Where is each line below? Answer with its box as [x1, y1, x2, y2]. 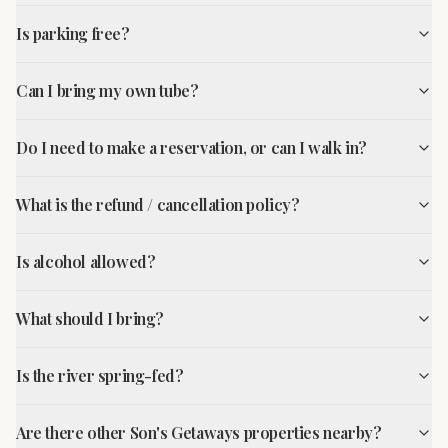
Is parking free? [16, 23, 130, 44]
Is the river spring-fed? [16, 365, 184, 386]
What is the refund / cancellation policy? [16, 194, 300, 215]
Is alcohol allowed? [16, 251, 156, 272]
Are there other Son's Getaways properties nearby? [16, 422, 382, 443]
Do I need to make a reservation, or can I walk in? [16, 137, 367, 158]
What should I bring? [16, 308, 164, 329]
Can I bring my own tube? [16, 80, 199, 101]
